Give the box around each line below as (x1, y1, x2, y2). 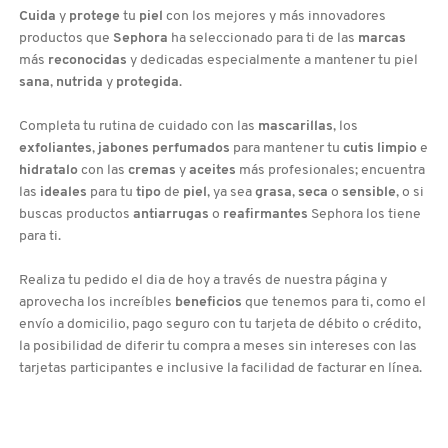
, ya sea (207, 185, 255, 201)
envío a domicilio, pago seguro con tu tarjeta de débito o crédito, (19, 317, 421, 333)
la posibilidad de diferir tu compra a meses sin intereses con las (19, 339, 417, 355)
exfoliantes (19, 141, 92, 157)
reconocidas (48, 53, 127, 69)
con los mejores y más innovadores (163, 9, 386, 25)
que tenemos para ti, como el (242, 295, 426, 311)
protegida (116, 75, 179, 91)
